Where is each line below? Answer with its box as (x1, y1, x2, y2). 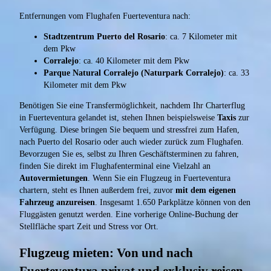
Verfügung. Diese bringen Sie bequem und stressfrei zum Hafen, (19, 125, 240, 135)
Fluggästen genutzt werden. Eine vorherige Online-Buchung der (19, 210, 238, 220)
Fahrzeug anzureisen (19, 198, 95, 207)
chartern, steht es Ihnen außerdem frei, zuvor (19, 186, 175, 195)
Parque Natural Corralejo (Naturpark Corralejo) (44, 68, 224, 78)
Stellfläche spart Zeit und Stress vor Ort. (19, 222, 158, 232)
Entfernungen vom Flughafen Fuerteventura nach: (19, 11, 191, 21)
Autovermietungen (19, 174, 88, 183)
